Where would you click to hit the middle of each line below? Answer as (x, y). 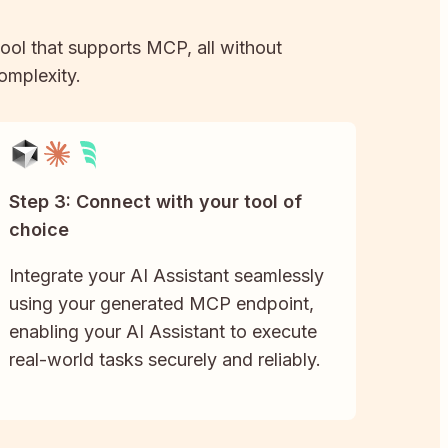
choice (39, 230)
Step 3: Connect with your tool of (156, 202)
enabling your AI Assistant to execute (163, 332)
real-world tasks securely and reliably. (165, 360)
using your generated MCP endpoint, (162, 304)
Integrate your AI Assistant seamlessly (167, 276)
